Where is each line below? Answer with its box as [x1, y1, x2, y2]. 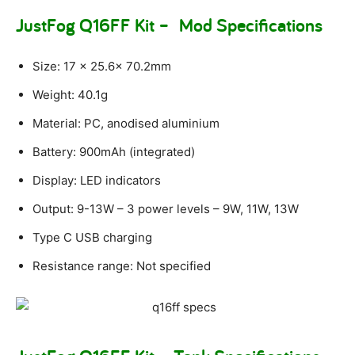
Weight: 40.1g [32, 87, 108, 103]
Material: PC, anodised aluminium [32, 116, 219, 132]
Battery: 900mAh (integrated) [32, 144, 195, 160]
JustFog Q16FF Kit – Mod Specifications [16, 13, 323, 38]
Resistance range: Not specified [32, 258, 211, 274]
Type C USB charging [32, 230, 152, 246]
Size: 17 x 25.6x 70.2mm [32, 59, 171, 74]
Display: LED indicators [32, 173, 161, 189]
